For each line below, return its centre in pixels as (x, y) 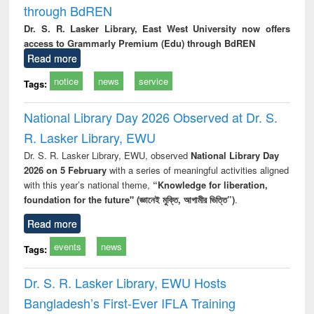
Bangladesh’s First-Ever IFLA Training (130, 302)
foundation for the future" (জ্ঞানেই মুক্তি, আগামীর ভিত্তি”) (130, 199)
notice (67, 81)
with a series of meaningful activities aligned (199, 170)
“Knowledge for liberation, (211, 184)
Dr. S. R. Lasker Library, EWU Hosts (125, 282)
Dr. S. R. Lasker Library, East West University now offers (157, 28)
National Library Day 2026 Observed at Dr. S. (151, 117)
